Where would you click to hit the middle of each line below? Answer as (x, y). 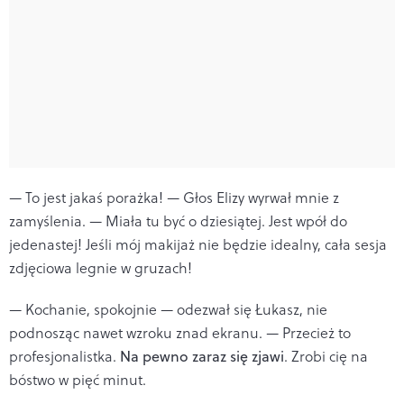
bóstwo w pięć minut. (78, 379)
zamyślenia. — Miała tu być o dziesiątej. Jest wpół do (178, 220)
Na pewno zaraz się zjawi (202, 356)
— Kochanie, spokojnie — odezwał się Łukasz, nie (168, 309)
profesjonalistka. (64, 356)
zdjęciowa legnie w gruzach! (101, 267)
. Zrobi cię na (326, 356)
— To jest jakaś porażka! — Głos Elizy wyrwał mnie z (174, 197)
